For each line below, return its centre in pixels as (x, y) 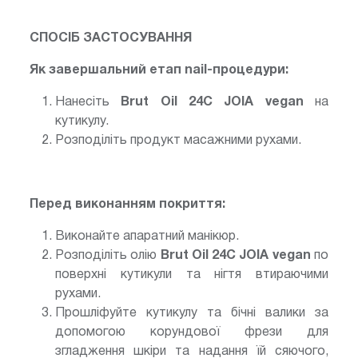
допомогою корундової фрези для (192, 332)
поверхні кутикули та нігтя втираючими (192, 274)
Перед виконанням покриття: (127, 204)
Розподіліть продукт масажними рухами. (180, 140)
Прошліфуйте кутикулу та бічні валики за (192, 313)
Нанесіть (88, 102)
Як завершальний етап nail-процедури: (161, 70)
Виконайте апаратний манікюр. (147, 236)
